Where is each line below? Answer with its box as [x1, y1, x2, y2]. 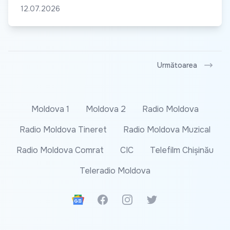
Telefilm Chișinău [150, 145, 214, 156]
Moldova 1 [31, 104, 69, 115]
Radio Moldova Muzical [123, 124, 210, 136]
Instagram [121, 194, 158, 205]
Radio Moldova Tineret [20, 124, 107, 136]
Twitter [145, 194, 174, 205]
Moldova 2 [86, 104, 126, 115]
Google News [71, 194, 123, 205]
